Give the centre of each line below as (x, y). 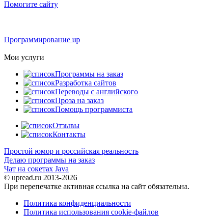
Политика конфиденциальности (77, 203)
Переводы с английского (96, 91)
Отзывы (66, 125)
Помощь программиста (94, 109)
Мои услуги (24, 57)
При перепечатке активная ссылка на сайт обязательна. (97, 186)
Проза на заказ (79, 100)
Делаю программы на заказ (49, 160)
